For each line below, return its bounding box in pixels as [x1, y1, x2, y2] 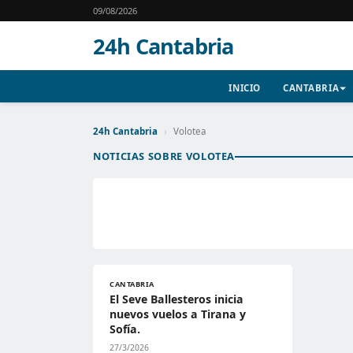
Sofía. [110, 321, 140, 336]
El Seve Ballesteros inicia [110, 292, 243, 307]
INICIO [229, 82, 261, 94]
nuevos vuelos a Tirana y [110, 307, 246, 321]
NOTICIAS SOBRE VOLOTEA [93, 149, 236, 163]
